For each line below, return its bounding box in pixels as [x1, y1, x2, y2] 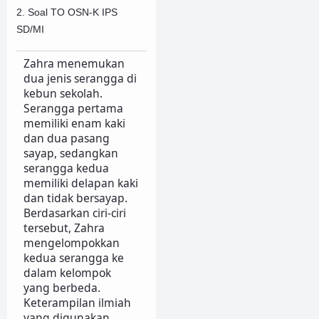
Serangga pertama [23, 100, 123, 116]
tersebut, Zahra [23, 219, 105, 236]
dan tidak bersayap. [23, 189, 127, 206]
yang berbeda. [23, 279, 100, 296]
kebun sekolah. [23, 85, 103, 101]
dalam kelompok [23, 264, 111, 281]
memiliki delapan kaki [23, 174, 138, 191]
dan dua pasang [23, 130, 110, 146]
